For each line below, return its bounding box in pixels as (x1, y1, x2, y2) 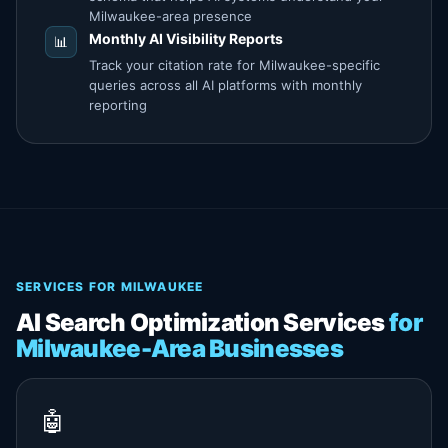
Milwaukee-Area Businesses (16, 334, 343, 363)
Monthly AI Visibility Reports (89, 30, 283, 47)
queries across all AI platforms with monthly (89, 77, 362, 93)
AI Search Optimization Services (16, 308, 389, 337)
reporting (89, 97, 147, 113)
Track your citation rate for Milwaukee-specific (89, 57, 380, 73)
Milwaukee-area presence (89, 8, 252, 24)
